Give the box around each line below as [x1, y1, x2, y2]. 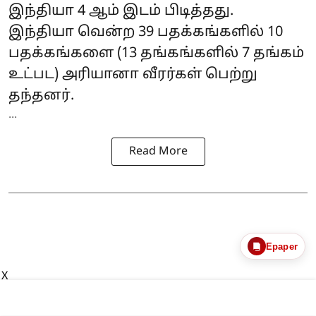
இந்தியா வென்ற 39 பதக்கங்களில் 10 [8, 24, 283, 42]
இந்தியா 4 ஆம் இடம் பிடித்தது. [8, 3, 233, 20]
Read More [128, 145, 188, 159]
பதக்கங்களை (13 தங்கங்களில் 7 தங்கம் [8, 45, 304, 63]
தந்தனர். [8, 87, 74, 105]
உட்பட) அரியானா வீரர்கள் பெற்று [8, 66, 257, 84]
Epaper [265, 241, 298, 252]
